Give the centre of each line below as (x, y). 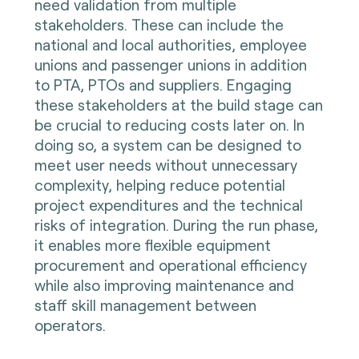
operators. (70, 325)
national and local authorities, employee (170, 45)
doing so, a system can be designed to (167, 145)
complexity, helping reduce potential (159, 185)
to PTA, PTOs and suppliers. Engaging (163, 85)
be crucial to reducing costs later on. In (169, 125)
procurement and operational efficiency (170, 265)
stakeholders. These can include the (159, 25)
